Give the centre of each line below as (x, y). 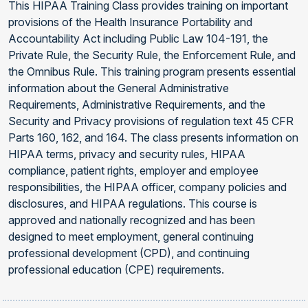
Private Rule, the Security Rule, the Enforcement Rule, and (152, 55)
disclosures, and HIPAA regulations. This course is (133, 203)
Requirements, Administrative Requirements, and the (137, 104)
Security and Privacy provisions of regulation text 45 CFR (151, 121)
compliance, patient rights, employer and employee (133, 170)
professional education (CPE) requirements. (116, 269)
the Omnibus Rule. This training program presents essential (152, 71)
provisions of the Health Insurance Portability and (130, 22)
